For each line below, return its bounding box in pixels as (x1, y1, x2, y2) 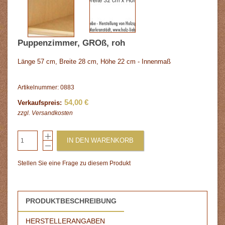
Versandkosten (32, 109, 73, 117)
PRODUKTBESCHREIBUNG (26, 196, 117, 205)
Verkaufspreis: (18, 98, 62, 106)
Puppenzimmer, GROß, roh (18, 38, 125, 48)
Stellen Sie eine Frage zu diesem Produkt (18, 159, 131, 167)
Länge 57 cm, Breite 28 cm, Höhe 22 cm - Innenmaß (18, 57, 171, 65)
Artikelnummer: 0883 (18, 83, 74, 91)
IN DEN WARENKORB (67, 136, 134, 144)
